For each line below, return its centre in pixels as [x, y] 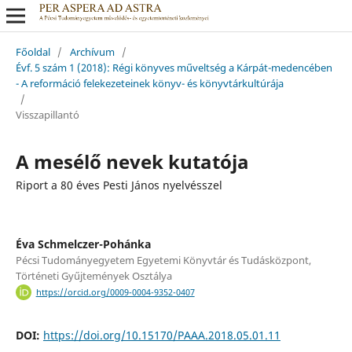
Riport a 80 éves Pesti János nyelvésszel [119, 185]
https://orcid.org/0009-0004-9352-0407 [115, 293]
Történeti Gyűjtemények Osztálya [93, 275]
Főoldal [33, 51]
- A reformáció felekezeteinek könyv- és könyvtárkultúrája [149, 83]
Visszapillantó [47, 114]
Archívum [92, 51]
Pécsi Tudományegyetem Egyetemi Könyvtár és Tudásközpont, [163, 260]
